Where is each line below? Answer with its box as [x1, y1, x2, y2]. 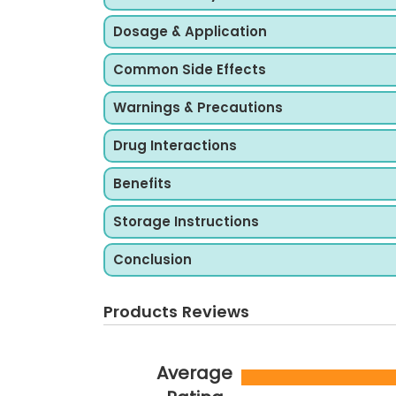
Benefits [113, 174, 171, 193]
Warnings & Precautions [113, 98, 283, 117]
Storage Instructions [113, 212, 259, 231]
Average [156, 361, 232, 385]
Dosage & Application [113, 22, 267, 41]
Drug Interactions [113, 136, 237, 155]
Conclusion [113, 250, 192, 269]
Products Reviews [103, 301, 249, 323]
